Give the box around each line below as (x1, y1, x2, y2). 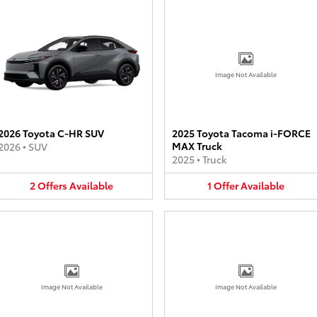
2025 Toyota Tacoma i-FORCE (172, 126, 311, 140)
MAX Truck (172, 139, 222, 153)
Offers (38, 178, 67, 192)
